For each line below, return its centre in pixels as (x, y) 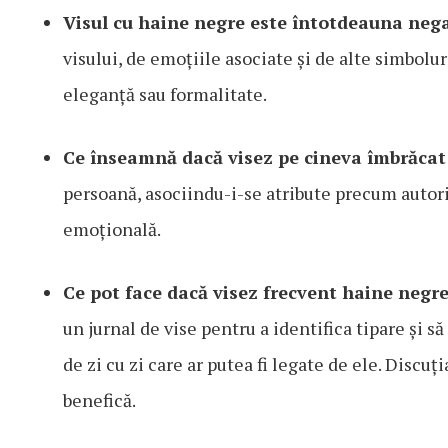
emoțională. (112, 229)
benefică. (99, 400)
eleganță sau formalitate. (165, 94)
